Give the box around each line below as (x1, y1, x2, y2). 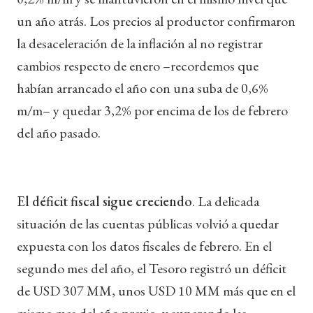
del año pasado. (17, 123, 101, 142)
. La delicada (192, 191, 259, 210)
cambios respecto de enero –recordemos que (17, 56, 259, 75)
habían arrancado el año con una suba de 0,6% (17, 78, 268, 97)
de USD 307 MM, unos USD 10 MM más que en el (17, 281, 296, 300)
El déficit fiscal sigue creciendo (17, 191, 192, 210)
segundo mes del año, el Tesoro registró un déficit (17, 259, 286, 277)
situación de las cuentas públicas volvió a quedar (17, 214, 279, 233)
